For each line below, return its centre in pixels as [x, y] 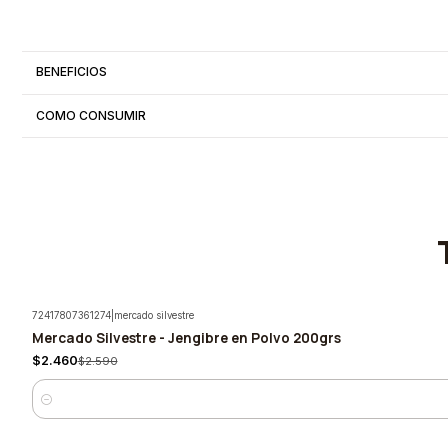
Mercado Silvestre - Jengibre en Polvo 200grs [186, 337]
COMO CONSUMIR [91, 115]
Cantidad [58, 407]
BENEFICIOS [72, 72]
